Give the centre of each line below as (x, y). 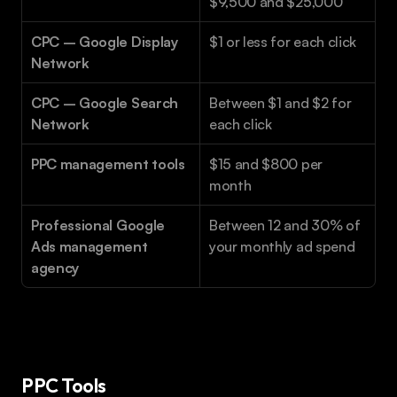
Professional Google (98, 226)
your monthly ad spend (282, 247)
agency (55, 268)
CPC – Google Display (105, 42)
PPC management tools (108, 164)
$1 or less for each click (283, 42)
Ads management (90, 247)
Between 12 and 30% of (285, 226)
